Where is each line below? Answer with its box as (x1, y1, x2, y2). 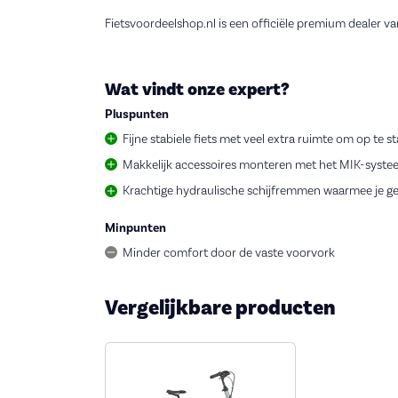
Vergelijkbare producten (105, 293, 336, 322)
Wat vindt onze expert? (105, 78, 290, 102)
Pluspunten (105, 107, 169, 123)
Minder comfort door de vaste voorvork (122, 244, 335, 261)
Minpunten (105, 220, 166, 237)
